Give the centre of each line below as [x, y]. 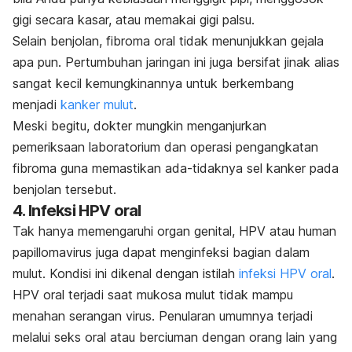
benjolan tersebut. [64, 190]
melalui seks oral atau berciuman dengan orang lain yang [175, 337]
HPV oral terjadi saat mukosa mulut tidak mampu [153, 295]
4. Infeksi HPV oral [77, 211]
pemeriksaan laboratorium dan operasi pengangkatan [165, 147]
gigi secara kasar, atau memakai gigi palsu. [134, 20]
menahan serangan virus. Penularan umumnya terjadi [163, 316]
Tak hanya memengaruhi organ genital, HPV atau [156, 231]
